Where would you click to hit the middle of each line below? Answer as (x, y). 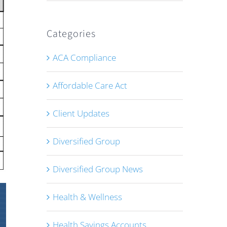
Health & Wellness (87, 197)
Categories (71, 34)
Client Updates (81, 113)
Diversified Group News (98, 169)
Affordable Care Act (90, 85)
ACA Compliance (84, 58)
